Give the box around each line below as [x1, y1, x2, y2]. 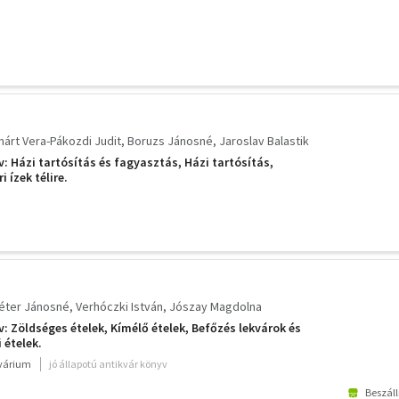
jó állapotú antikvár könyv [49, 356, 167, 370]
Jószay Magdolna [169, 297, 262, 314]
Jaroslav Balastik [219, 132, 309, 149]
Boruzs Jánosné [127, 132, 213, 149]
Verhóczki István [76, 297, 163, 314]
